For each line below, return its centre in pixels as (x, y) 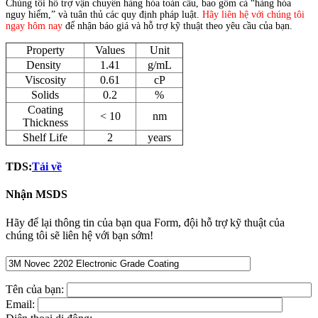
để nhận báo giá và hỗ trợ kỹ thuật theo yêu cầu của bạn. (177, 26)
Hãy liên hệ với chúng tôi (253, 14)
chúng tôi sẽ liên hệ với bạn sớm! (79, 235)
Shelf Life (45, 137)
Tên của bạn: (36, 289)
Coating (45, 109)
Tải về (47, 167)
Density (45, 65)
